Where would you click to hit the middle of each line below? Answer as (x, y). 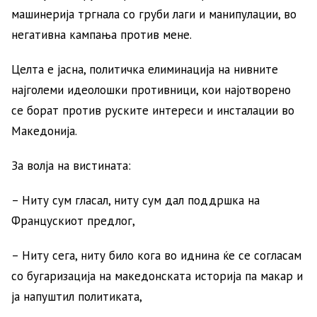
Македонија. (44, 131)
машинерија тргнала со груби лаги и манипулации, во (154, 14)
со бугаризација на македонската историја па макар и (157, 276)
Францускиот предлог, (73, 220)
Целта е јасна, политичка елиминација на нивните (145, 69)
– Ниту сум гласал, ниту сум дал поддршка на (136, 200)
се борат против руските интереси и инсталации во (153, 110)
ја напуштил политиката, (77, 296)
